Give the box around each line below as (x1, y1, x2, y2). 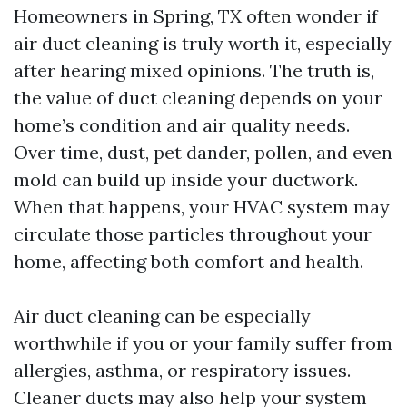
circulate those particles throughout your (14, 223, 372, 246)
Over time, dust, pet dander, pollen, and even (14, 141, 392, 164)
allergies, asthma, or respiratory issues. (14, 359, 351, 382)
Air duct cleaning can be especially (14, 304, 311, 328)
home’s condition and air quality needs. (14, 114, 350, 137)
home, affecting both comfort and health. (14, 250, 363, 273)
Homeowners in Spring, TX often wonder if (14, 5, 378, 28)
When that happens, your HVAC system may (14, 195, 390, 219)
